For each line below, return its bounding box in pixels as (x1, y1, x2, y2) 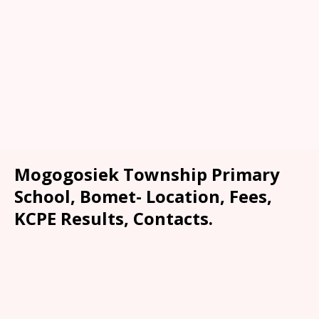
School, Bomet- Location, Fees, (14, 184, 272, 208)
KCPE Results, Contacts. (14, 206, 213, 230)
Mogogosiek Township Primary (14, 162, 280, 186)
